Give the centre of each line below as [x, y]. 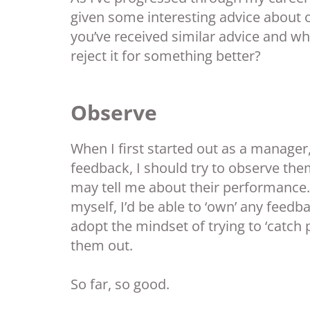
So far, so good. [120, 284]
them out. [102, 246]
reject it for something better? [166, 56]
